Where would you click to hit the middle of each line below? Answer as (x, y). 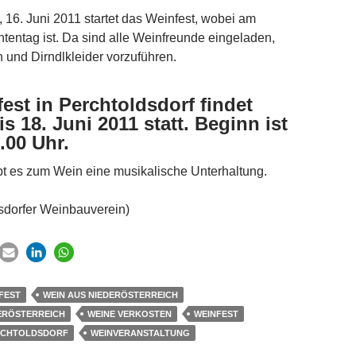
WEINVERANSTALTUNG (140, 333)
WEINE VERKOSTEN (130, 314)
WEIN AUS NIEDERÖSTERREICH (110, 295)
